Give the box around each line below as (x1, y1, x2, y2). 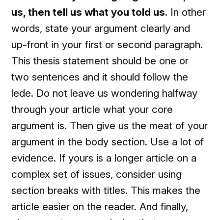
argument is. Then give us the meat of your (11, 119, 208, 132)
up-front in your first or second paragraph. (11, 38, 203, 51)
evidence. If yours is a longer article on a (11, 152, 197, 165)
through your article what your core (11, 103, 173, 116)
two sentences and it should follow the (11, 71, 189, 83)
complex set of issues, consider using (11, 168, 182, 181)
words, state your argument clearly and (11, 22, 191, 35)
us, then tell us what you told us (11, 6, 165, 19)
